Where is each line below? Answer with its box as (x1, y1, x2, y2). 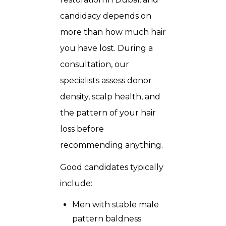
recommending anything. (60, 140, 163, 150)
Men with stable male (72, 200, 159, 210)
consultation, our (60, 60, 129, 70)
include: (60, 179, 92, 189)
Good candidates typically (60, 162, 163, 173)
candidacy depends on (60, 11, 151, 21)
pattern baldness (72, 214, 141, 224)
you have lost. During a (60, 43, 153, 53)
